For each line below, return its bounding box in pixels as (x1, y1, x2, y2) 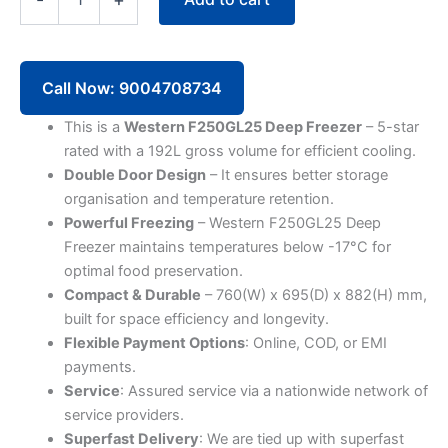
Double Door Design (63, 165, 206, 184)
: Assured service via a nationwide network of (119, 381, 428, 400)
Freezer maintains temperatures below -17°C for (63, 237, 391, 256)
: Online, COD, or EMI (244, 333, 387, 352)
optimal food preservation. (63, 261, 243, 280)
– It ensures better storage (205, 165, 388, 184)
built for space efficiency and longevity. (63, 309, 329, 328)
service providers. (63, 405, 184, 424)
